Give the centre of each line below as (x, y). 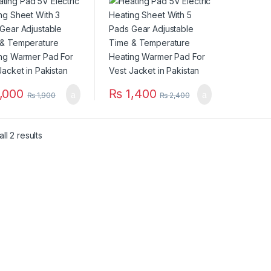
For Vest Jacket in (147, 27)
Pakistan (128, 38)
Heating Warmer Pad (153, 16)
